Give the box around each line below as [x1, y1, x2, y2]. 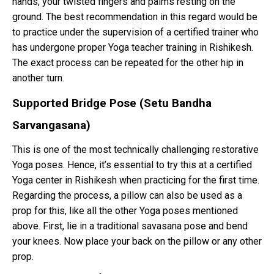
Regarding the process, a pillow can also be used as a [12, 190, 242, 202]
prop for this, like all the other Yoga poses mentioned [12, 205, 238, 217]
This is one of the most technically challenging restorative [12, 144, 259, 156]
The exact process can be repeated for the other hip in [12, 57, 243, 69]
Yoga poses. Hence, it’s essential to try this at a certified [12, 159, 252, 171]
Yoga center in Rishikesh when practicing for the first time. [12, 174, 259, 187]
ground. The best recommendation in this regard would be [12, 11, 257, 23]
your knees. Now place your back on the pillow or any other [12, 235, 262, 248]
